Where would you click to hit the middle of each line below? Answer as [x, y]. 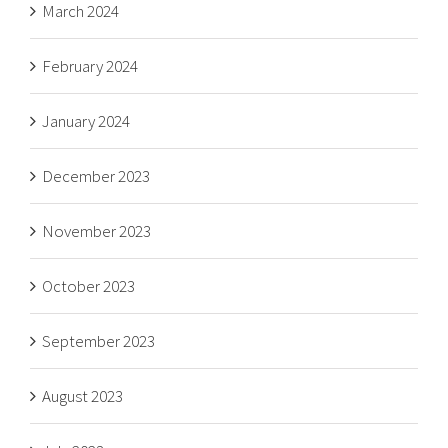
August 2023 [82, 396]
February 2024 [90, 66]
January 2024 [86, 121]
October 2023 [88, 286]
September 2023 [98, 341]
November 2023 [96, 231]
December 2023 [96, 176]
